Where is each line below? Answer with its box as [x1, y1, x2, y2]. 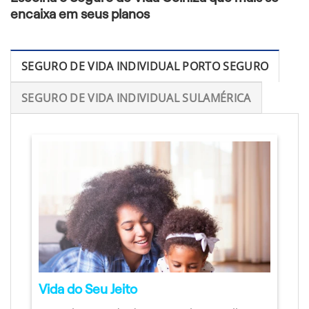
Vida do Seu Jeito [39, 282, 137, 297]
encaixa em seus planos [10, 6, 150, 21]
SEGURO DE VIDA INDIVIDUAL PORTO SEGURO [21, 59, 269, 74]
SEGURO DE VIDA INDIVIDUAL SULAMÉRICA [21, 90, 251, 106]
